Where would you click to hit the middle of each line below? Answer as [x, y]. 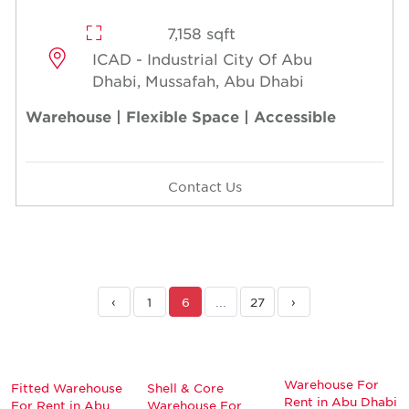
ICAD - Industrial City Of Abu [203, 58]
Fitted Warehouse [67, 387]
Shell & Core [186, 387]
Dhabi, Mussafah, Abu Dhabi [199, 80]
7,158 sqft [201, 32]
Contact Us [204, 186]
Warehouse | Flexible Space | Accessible [181, 115]
